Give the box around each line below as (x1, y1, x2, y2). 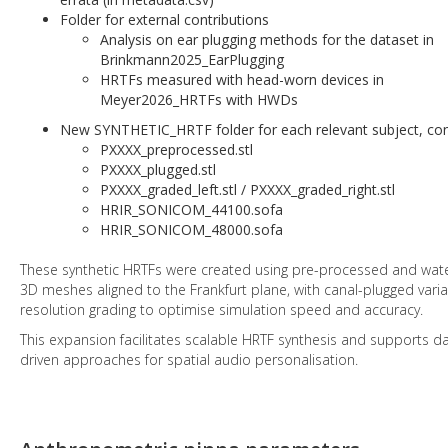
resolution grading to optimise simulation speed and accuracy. (20, 299, 423, 319)
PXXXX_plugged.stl (100, 159, 216, 179)
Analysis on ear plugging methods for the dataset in (100, 29, 434, 49)
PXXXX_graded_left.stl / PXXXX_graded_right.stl (100, 179, 395, 199)
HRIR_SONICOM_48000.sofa (100, 219, 283, 239)
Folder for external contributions (60, 9, 269, 29)
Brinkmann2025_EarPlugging (100, 49, 284, 69)
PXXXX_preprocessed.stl (100, 139, 253, 159)
